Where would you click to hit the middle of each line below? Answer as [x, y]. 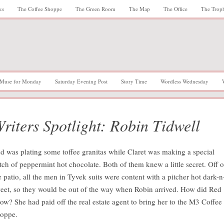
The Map [139, 9]
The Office [175, 9]
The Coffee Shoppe [40, 9]
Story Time [134, 81]
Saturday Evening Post [81, 81]
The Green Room [95, 9]
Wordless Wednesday [184, 81]
